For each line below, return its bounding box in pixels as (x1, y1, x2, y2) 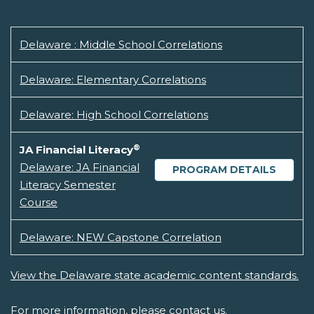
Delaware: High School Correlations (20, 108, 208, 122)
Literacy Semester (20, 178, 116, 192)
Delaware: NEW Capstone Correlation (20, 231, 221, 245)
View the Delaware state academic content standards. (11, 268, 299, 282)
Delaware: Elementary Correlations (20, 73, 206, 87)
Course (20, 196, 57, 210)
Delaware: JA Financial (20, 161, 139, 175)
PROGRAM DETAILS (172, 163, 276, 177)
